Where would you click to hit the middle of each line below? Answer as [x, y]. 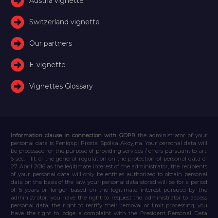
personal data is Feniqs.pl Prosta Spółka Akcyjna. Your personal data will [109, 143]
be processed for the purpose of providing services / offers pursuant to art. [109, 151]
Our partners [51, 43]
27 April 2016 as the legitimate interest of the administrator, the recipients [109, 166]
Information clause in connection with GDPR [74, 135]
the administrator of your [172, 135]
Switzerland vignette [65, 22]
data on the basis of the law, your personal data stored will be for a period [109, 182]
